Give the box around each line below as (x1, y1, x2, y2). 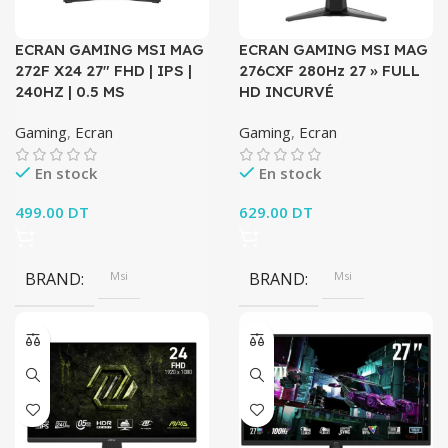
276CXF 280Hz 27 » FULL (239, 61, 420, 80)
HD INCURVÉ (239, 82, 334, 101)
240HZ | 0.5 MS (15, 82, 125, 101)
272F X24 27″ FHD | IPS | (15, 61, 192, 80)
